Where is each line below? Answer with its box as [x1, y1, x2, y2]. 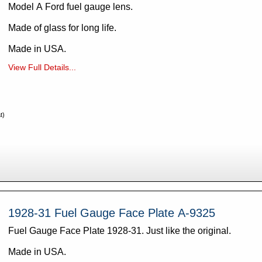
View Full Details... [8, 62, 76, 72]
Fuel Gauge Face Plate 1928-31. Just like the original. [146, 225, 233, 236]
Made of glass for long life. [8, 22, 119, 33]
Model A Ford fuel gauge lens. [8, 1, 135, 12]
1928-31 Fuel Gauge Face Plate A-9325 [8, 206, 215, 219]
